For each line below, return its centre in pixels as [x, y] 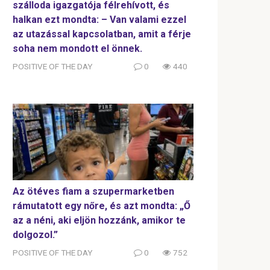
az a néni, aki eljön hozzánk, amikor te [99, 221]
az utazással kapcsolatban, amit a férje [102, 34]
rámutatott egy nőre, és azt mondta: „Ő [102, 206]
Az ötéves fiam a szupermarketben [93, 192]
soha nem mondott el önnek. [77, 49]
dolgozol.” [35, 235]
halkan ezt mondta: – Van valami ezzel [99, 20]
